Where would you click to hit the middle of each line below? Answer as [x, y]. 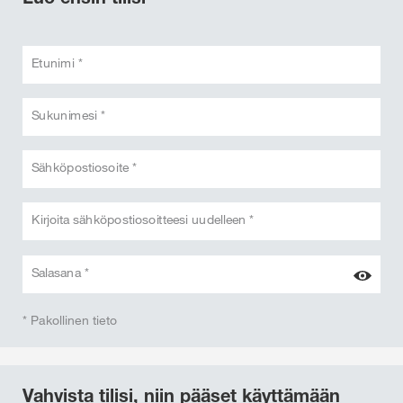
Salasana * [61, 272]
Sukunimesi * [69, 115]
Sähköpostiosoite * [85, 167]
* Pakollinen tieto [70, 320]
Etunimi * [58, 63]
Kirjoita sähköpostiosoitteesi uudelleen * [143, 219]
